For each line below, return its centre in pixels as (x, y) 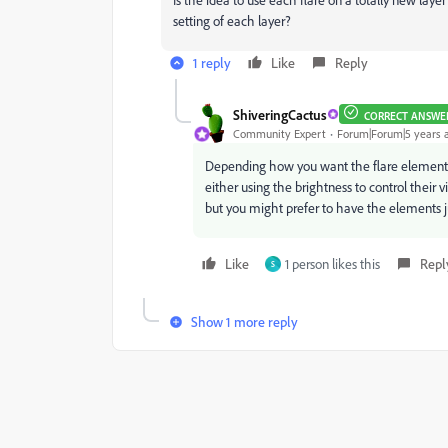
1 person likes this (332, 263)
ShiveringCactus (280, 114)
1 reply (212, 62)
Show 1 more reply (244, 321)
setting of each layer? (232, 20)
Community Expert (279, 133)
